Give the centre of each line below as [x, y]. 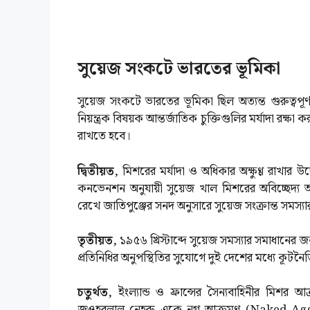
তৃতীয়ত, [99, 240]
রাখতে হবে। [104, 137]
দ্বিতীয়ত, [98, 171]
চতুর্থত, [98, 292]
